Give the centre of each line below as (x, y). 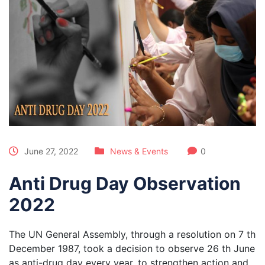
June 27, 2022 (50, 151)
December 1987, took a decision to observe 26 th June (132, 248)
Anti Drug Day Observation (125, 183)
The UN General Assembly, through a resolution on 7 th (132, 234)
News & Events (139, 151)
